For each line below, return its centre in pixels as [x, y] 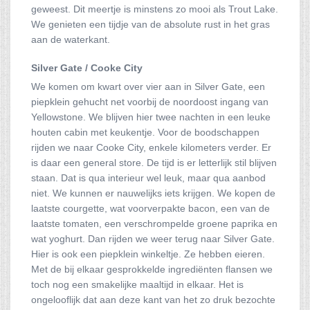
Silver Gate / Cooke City [87, 68]
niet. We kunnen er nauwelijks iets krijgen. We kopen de [153, 193]
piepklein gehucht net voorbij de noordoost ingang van [150, 102]
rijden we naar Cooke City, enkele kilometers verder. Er [151, 147]
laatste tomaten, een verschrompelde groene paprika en [154, 224]
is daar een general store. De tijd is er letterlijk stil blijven [154, 163]
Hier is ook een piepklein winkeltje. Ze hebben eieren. [148, 254]
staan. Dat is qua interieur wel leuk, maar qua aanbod [148, 178]
